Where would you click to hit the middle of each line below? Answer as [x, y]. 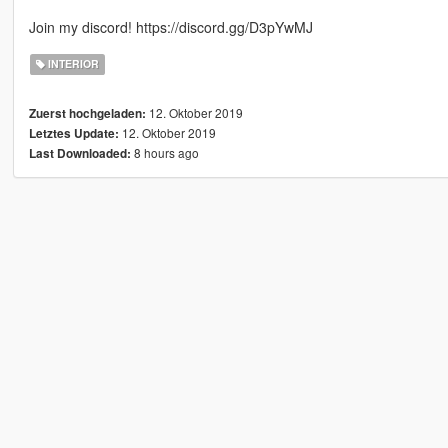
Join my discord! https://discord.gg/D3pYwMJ [170, 27]
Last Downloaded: [79, 154]
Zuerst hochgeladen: [87, 114]
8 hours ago [164, 153]
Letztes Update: [73, 134]
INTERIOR [72, 64]
